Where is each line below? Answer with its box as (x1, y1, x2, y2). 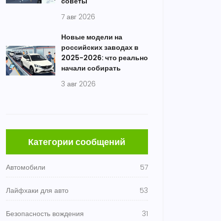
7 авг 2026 (61, 12, 95, 22)
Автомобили (6, 162, 45, 172)
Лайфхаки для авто (6, 185, 69, 195)
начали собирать (61, 63, 121, 73)
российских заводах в (61, 42, 139, 52)
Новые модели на (61, 32, 122, 42)
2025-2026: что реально (61, 53, 148, 63)
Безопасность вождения (6, 209, 84, 219)
